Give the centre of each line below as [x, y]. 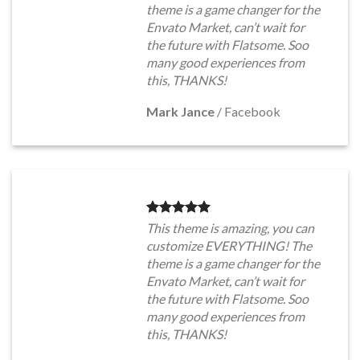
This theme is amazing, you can [230, 228]
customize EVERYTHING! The [229, 245]
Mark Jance [180, 111]
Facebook [252, 111]
